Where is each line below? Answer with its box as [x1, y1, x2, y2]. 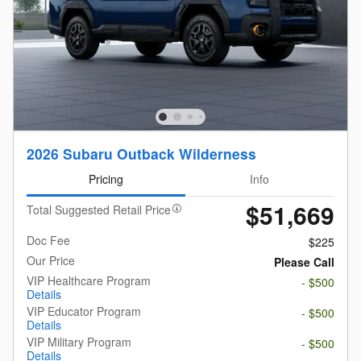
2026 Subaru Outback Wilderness [27, 143, 256, 164]
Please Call [274, 254, 334, 271]
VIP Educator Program [27, 303, 141, 320]
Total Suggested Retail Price [27, 201, 171, 218]
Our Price [27, 252, 75, 269]
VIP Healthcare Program [27, 272, 151, 289]
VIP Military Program [27, 334, 131, 351]
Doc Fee [27, 232, 70, 249]
